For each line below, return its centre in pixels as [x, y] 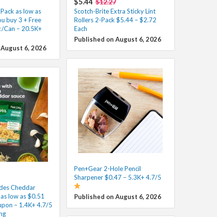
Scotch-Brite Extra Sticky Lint [115, 11]
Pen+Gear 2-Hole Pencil [107, 168]
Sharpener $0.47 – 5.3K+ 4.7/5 [117, 177]
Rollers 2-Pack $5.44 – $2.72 [115, 20]
